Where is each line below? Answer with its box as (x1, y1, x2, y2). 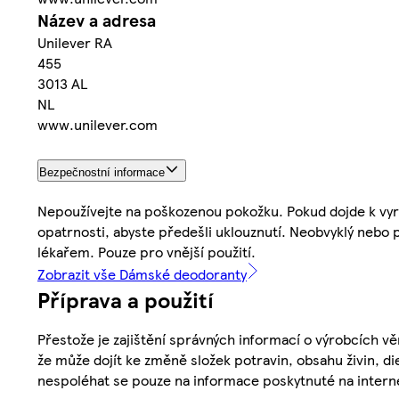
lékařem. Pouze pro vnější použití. (37, 241, 256, 263)
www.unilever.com (37, 114, 158, 135)
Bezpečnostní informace (39, 166, 165, 180)
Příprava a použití (37, 284, 214, 315)
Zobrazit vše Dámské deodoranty (37, 264, 247, 285)
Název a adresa (37, 8, 156, 33)
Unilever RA (37, 32, 112, 53)
